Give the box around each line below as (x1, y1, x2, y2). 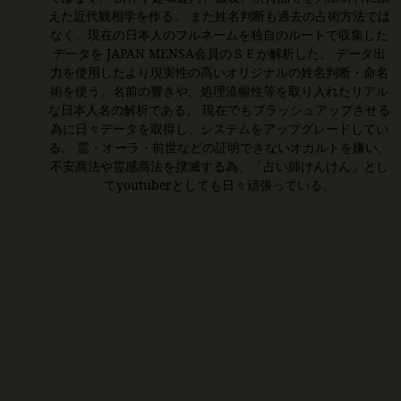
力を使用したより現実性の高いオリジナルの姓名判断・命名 (49, 64, 388, 81)
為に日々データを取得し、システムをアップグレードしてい (49, 120, 388, 138)
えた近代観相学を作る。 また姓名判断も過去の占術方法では (47, 7, 390, 25)
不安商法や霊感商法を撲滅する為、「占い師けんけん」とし (49, 158, 388, 175)
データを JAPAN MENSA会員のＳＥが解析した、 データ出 (52, 45, 386, 63)
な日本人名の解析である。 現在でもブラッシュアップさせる (47, 101, 390, 119)
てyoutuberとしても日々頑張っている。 (103, 176, 335, 194)
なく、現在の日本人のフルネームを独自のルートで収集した (49, 26, 388, 44)
